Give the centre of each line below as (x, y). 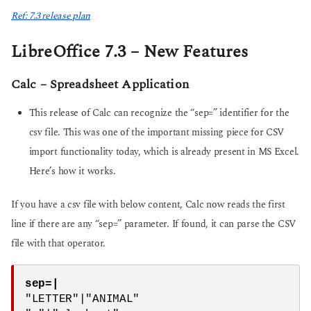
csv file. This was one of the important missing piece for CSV (157, 132)
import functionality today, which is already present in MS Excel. (164, 152)
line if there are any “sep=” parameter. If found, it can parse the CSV (153, 224)
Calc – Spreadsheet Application (100, 85)
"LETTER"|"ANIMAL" (83, 300)
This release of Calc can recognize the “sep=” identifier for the (159, 113)
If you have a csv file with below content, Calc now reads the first (148, 204)
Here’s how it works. (72, 171)
